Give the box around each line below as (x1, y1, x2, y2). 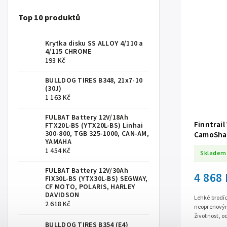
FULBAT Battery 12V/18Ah (45, 112, 128, 123)
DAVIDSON (45, 190, 80, 201)
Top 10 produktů (18, 11, 81, 24)
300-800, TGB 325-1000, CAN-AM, (45, 129, 149, 139)
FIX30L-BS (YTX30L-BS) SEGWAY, (45, 174, 148, 184)
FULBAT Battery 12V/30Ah (45, 166, 128, 176)
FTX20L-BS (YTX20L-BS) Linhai (45, 121, 143, 131)
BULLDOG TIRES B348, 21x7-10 (45, 75, 143, 86)
